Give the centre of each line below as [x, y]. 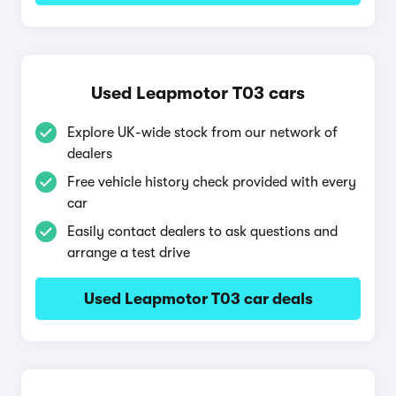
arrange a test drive [129, 253]
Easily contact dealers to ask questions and [202, 232]
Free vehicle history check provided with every [212, 182]
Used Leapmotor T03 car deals [198, 299]
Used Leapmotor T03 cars [198, 93]
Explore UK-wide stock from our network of [202, 133]
